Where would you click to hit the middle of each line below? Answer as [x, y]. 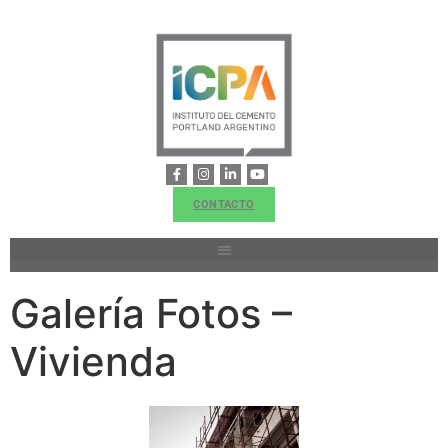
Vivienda [93, 362]
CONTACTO [224, 204]
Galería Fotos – [151, 314]
